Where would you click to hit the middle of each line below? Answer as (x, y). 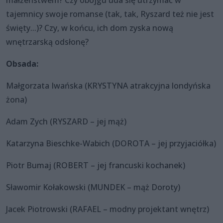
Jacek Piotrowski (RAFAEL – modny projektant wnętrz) (108, 209)
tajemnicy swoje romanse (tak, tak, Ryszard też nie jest (110, 14)
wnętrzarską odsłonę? (47, 42)
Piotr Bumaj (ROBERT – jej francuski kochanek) (96, 165)
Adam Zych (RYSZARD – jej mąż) (66, 121)
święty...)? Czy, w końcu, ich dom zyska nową (90, 28)
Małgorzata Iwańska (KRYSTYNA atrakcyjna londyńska (108, 85)
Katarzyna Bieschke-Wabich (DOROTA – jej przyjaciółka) (111, 143)
